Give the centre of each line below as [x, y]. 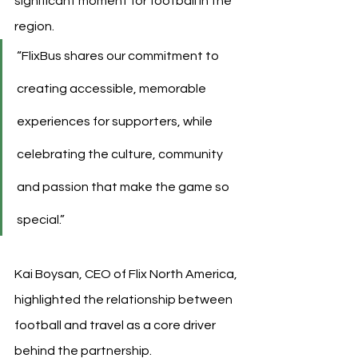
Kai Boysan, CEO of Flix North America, [127, 274]
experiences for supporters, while [116, 121]
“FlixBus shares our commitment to [119, 56]
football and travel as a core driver [116, 325]
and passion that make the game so [124, 187]
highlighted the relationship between [125, 299]
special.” [41, 219]
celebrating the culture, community [121, 154]
